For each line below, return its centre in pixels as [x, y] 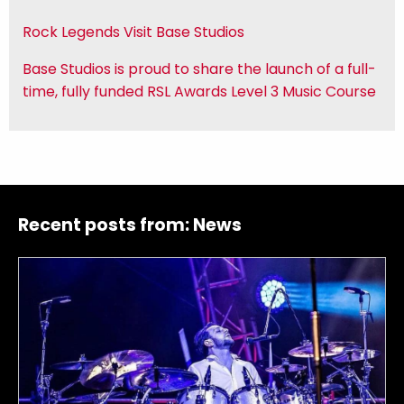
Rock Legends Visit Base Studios [133, 32]
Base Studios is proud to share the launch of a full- [199, 69]
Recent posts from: [106, 225]
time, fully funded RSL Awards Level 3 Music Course [199, 92]
